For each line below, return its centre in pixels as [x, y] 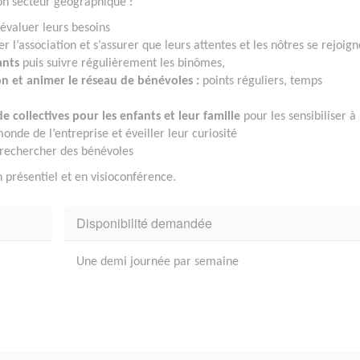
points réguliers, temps [262, 81]
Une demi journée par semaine [157, 262]
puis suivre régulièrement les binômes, [122, 63]
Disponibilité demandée [144, 223]
